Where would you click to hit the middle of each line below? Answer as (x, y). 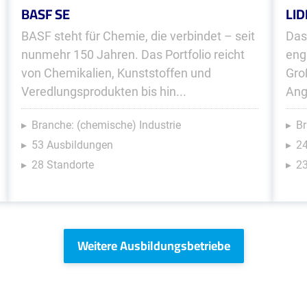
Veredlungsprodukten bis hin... (103, 91)
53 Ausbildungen (72, 145)
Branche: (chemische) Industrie (106, 125)
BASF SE (45, 14)
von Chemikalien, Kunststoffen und (116, 73)
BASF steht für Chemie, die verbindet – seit (138, 36)
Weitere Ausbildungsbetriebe (153, 246)
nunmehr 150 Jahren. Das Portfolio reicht (133, 54)
